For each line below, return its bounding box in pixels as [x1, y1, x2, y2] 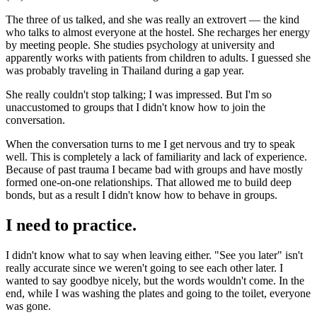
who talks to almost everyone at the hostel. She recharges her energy [6, 25, 310, 38]
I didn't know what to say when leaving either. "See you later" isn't [6, 248, 303, 261]
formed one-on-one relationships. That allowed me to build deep [6, 175, 292, 188]
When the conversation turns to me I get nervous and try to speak [6, 137, 295, 150]
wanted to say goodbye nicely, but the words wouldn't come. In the [6, 274, 304, 287]
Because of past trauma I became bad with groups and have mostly [6, 163, 303, 175]
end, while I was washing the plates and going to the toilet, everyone [6, 287, 311, 299]
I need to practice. [6, 215, 137, 234]
